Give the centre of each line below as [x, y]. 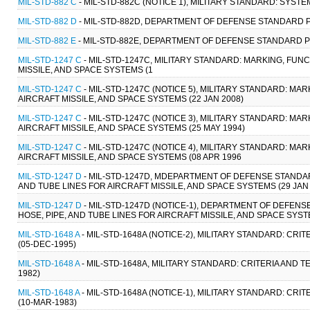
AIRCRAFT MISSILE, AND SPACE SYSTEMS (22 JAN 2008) [131, 99]
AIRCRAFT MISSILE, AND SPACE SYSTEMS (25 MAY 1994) [131, 128]
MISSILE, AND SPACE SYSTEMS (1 [85, 70]
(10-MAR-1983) [47, 302]
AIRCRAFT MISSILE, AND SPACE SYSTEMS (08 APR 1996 [130, 157]
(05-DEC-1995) [47, 244]
